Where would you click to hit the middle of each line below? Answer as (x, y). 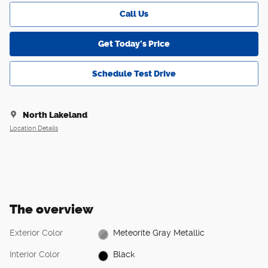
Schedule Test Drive (134, 74)
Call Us (134, 14)
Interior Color (35, 254)
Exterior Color (36, 232)
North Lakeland (55, 115)
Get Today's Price (134, 44)
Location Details (34, 129)
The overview (51, 209)
